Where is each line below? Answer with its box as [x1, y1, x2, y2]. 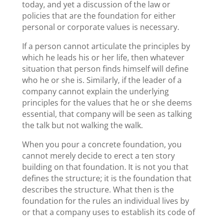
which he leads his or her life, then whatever [22, 52, 185, 63]
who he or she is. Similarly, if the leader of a [22, 74, 182, 85]
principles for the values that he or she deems [22, 97, 192, 108]
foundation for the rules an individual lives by [22, 195, 189, 206]
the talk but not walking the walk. [22, 119, 143, 131]
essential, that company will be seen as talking [22, 108, 192, 119]
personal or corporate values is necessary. [22, 21, 179, 32]
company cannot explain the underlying [22, 85, 169, 97]
